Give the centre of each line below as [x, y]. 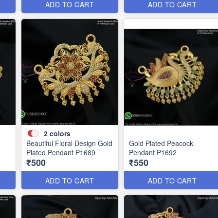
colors [60, 133]
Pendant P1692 [153, 152]
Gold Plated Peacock [161, 143]
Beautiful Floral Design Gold [69, 143]
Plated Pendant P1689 [61, 152]
